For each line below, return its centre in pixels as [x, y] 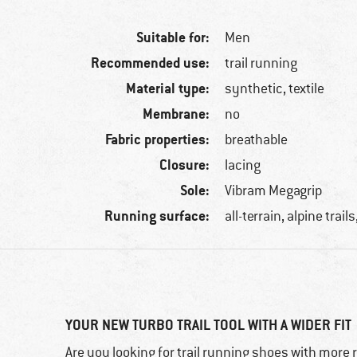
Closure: [185, 165]
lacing [243, 165]
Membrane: [177, 114]
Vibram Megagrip [274, 191]
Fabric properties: [158, 139]
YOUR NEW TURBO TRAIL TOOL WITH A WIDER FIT [208, 325]
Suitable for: [173, 37]
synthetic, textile [275, 89]
